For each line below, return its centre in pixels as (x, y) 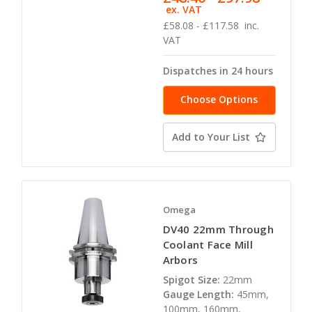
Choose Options (219, 99)
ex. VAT (184, 9)
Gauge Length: (198, 294)
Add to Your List (211, 136)
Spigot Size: (191, 279)
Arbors (180, 259)
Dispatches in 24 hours (218, 70)
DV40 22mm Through (218, 229)
